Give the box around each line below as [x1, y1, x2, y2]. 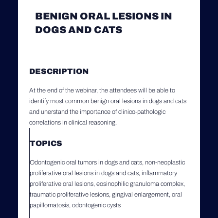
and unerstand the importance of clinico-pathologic [29, 108, 165, 115]
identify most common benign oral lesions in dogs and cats [29, 97, 186, 105]
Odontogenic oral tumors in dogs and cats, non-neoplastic [30, 159, 185, 166]
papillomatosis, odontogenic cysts [30, 201, 121, 209]
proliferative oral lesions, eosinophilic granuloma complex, [30, 180, 185, 187]
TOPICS [30, 139, 62, 147]
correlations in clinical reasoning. [29, 119, 117, 126]
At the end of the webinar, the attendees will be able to [29, 87, 175, 94]
